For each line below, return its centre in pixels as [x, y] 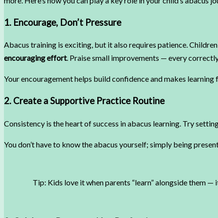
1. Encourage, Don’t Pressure [63, 22]
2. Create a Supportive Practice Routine [84, 101]
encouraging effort [35, 58]
